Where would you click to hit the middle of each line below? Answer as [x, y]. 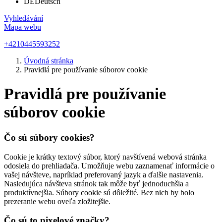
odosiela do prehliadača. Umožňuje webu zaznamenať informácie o [109, 166]
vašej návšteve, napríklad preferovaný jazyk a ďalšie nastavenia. [104, 174]
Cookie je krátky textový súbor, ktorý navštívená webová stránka [105, 157]
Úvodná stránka [49, 61]
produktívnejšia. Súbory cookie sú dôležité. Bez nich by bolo [99, 192]
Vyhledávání [24, 18]
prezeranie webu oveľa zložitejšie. [57, 201]
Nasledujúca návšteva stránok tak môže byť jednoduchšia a [96, 183]
